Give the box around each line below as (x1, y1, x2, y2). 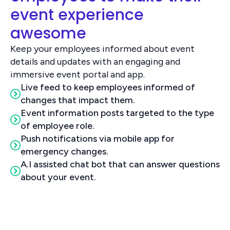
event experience (10, 4, 144, 26)
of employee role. (21, 120, 94, 131)
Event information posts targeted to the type (21, 107, 214, 119)
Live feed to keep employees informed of (21, 81, 195, 93)
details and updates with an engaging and (10, 55, 180, 67)
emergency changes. (21, 145, 108, 157)
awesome (10, 22, 86, 44)
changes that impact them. (21, 94, 135, 106)
